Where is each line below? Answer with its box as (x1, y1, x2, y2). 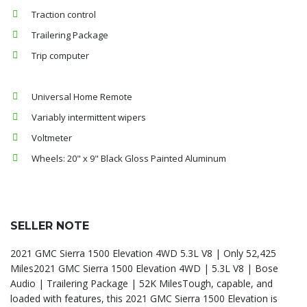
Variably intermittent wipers (32, 111, 146, 123)
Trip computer (32, 49, 89, 62)
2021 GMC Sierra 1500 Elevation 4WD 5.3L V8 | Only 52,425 (10, 247, 276, 260)
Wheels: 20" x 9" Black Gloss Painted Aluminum (32, 152, 226, 164)
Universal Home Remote (32, 90, 132, 103)
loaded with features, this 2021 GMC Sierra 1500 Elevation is (10, 292, 278, 305)
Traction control (32, 8, 96, 21)
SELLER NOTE (10, 219, 89, 232)
